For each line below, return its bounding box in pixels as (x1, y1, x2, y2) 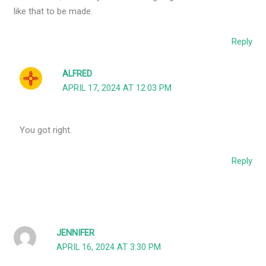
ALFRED (62, 69, 93, 80)
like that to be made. (14, 5, 93, 17)
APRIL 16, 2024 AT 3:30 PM (56, 242, 161, 253)
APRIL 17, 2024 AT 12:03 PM (62, 83, 172, 94)
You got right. (20, 125, 72, 136)
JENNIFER (56, 228, 95, 239)
